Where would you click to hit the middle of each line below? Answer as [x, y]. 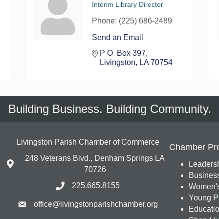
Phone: [104, 21]
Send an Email [117, 37]
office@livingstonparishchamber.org [96, 204]
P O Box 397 [122, 53]
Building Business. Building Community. [109, 109]
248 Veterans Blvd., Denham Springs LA [95, 158]
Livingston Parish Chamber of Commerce [88, 142]
